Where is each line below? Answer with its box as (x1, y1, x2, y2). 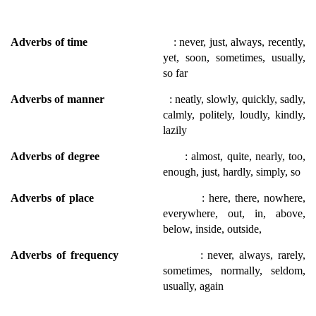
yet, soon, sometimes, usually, (163, 51, 305, 63)
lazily (163, 123, 187, 136)
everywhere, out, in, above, (163, 207, 305, 219)
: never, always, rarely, (200, 248, 306, 261)
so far (163, 66, 188, 79)
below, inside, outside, (163, 222, 262, 235)
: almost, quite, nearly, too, (185, 150, 306, 162)
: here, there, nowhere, (201, 191, 306, 204)
